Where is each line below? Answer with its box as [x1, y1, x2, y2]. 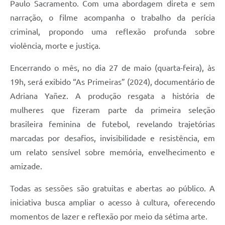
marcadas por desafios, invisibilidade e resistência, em [10, 133, 215, 143]
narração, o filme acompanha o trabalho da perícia [10, 13, 215, 22]
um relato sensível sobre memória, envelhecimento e [10, 147, 215, 157]
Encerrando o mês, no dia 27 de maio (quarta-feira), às [10, 63, 215, 72]
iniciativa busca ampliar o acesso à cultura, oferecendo [10, 197, 215, 207]
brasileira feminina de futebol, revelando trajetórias [10, 119, 215, 129]
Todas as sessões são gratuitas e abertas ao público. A [10, 183, 215, 193]
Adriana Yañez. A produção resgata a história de [10, 91, 215, 100]
